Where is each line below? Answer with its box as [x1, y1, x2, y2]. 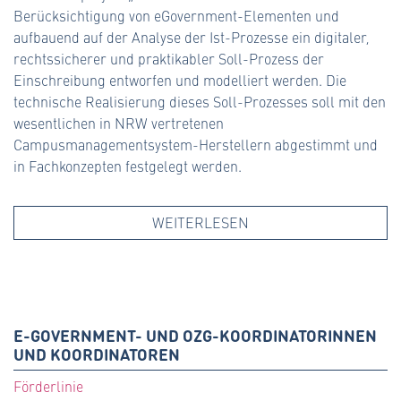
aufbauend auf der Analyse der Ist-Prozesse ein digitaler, [13, 28, 370, 47]
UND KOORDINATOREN [13, 342, 180, 366]
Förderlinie [13, 377, 83, 397]
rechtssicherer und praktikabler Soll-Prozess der [13, 49, 324, 69]
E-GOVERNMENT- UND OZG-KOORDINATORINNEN [13, 323, 377, 347]
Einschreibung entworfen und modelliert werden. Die [13, 71, 346, 90]
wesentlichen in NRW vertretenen [13, 114, 224, 133]
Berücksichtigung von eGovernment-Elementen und [13, 6, 339, 26]
